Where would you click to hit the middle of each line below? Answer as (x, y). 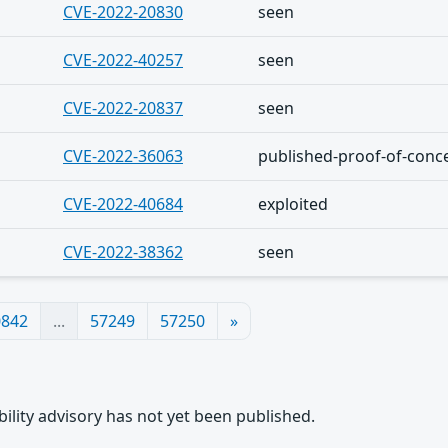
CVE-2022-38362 (123, 252)
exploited (293, 204)
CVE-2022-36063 (123, 156)
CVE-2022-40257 (123, 60)
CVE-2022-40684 (123, 204)
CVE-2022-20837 (123, 108)
